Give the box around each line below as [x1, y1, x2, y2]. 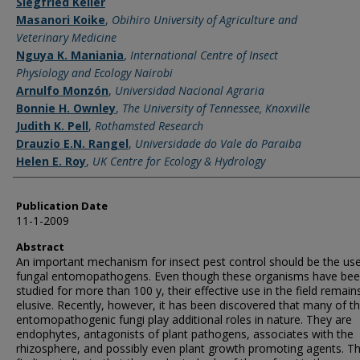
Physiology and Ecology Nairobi [16, 65, 173, 80]
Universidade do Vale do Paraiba [135, 136, 301, 151]
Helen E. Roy [16, 153, 86, 169]
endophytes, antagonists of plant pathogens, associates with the [16, 326, 354, 342]
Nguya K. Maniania [16, 47, 124, 63]
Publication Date [16, 198, 108, 213]
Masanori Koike [16, 12, 105, 27]
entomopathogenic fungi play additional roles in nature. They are [16, 312, 352, 327]
